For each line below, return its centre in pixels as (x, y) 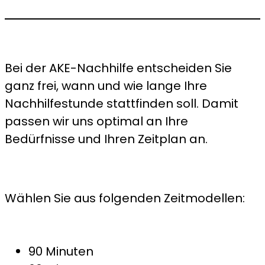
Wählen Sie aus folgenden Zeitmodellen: (125, 198)
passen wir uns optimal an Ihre (96, 121)
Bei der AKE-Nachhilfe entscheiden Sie (118, 68)
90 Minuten (61, 251)
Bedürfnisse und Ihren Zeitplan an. (106, 139)
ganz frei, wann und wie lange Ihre (106, 85)
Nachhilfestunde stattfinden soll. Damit (122, 103)
